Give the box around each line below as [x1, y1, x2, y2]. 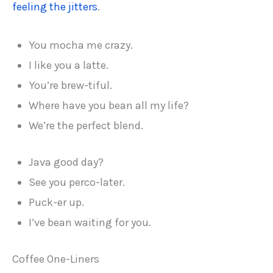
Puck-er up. [29, 195, 85, 209]
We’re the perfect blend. [29, 118, 144, 132]
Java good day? [29, 155, 104, 169]
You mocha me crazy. [29, 38, 133, 52]
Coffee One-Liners [12, 252, 99, 266]
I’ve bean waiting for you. [29, 215, 152, 229]
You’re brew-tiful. [29, 78, 113, 92]
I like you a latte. [29, 58, 109, 72]
